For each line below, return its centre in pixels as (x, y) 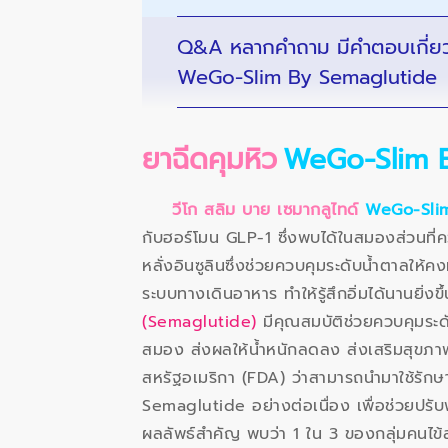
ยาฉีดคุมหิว (209, 160)
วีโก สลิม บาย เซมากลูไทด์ (268, 210)
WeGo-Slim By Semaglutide (307, 77)
